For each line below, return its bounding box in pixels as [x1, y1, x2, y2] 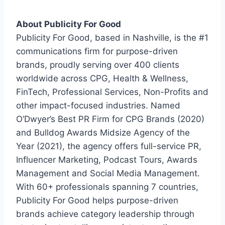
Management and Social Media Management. [16, 168, 202, 178]
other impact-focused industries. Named [16, 100, 180, 110]
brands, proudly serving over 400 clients [16, 59, 179, 70]
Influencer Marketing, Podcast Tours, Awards [16, 154, 197, 165]
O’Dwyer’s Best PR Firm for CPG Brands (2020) [16, 114, 204, 124]
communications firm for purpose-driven [16, 46, 178, 56]
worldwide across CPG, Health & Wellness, [16, 73, 188, 83]
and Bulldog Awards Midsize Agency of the [16, 127, 190, 138]
